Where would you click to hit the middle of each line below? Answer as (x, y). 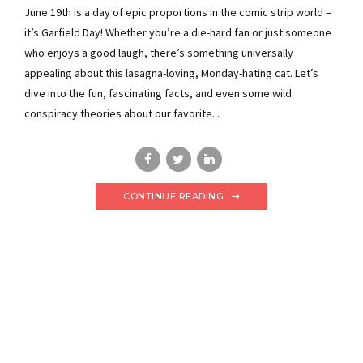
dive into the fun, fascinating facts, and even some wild (158, 93)
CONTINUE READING (174, 196)
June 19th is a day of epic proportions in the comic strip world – (178, 12)
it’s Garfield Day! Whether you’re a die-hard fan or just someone (178, 32)
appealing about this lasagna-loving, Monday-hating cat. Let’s (171, 73)
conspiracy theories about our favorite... (122, 113)
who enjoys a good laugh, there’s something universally (159, 52)
